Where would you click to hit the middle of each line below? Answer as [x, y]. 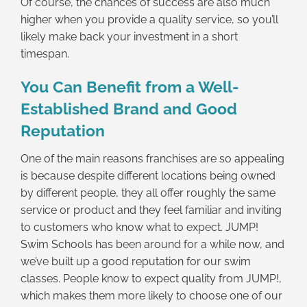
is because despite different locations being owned [148, 175]
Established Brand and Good [129, 109]
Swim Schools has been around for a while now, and [152, 244]
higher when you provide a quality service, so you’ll [149, 20]
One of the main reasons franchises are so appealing [152, 158]
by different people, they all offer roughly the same [148, 193]
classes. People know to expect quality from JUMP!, [151, 278]
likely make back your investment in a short [129, 37]
